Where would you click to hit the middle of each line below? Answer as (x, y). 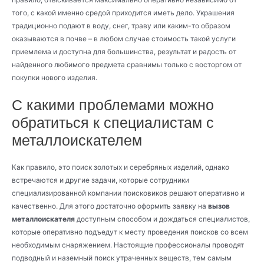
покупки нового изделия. (55, 78)
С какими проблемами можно (113, 105)
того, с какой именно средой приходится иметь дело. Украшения (123, 13)
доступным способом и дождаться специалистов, (162, 219)
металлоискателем (77, 140)
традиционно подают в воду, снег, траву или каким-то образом (121, 26)
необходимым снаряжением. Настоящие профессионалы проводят (128, 245)
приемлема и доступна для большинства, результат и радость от (124, 52)
